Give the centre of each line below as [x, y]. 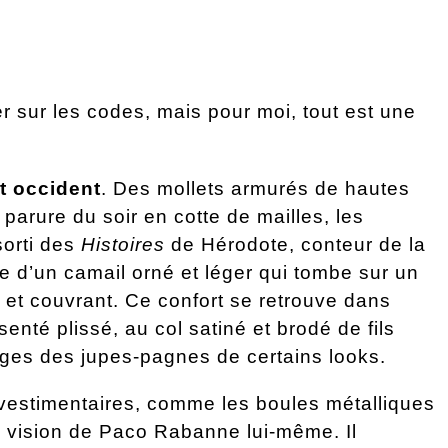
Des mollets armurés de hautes [261, 188]
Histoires [123, 244]
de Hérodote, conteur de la [295, 244]
